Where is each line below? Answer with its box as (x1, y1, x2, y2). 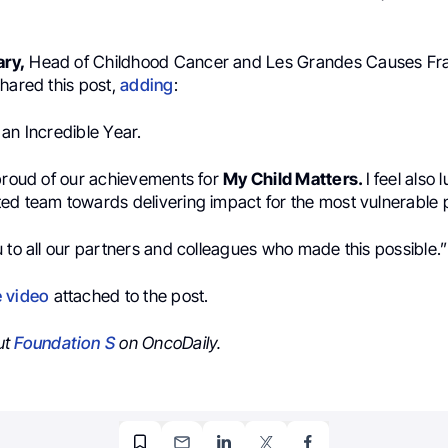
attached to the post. (49, 286, 209, 307)
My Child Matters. (223, 168, 366, 189)
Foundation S (14, 333, 116, 354)
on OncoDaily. (115, 333, 222, 354)
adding (120, 74, 174, 95)
